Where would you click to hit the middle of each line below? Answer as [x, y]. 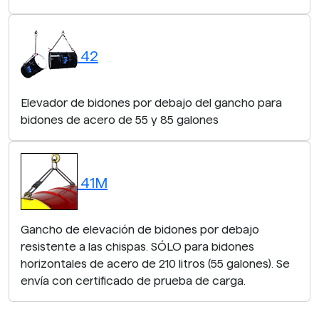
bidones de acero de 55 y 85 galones [120, 120]
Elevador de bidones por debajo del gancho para [151, 103]
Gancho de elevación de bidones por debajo [140, 229]
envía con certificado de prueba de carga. [133, 281]
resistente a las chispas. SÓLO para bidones [137, 246]
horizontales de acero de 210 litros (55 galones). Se [155, 263]
